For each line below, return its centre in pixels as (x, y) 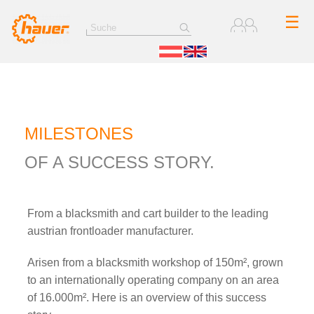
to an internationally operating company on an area (153, 280)
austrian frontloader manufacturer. (111, 231)
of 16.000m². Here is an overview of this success (147, 298)
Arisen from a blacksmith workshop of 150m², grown (156, 262)
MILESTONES (79, 134)
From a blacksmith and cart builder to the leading (148, 213)
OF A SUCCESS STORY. (120, 162)
